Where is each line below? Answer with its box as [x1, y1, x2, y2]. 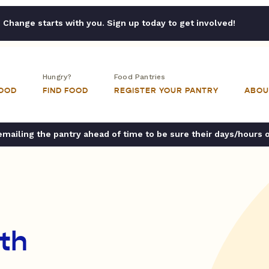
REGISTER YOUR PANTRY [114, 86, 219, 95]
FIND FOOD [43, 86, 88, 95]
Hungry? [43, 73, 72, 81]
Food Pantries [114, 73, 166, 81]
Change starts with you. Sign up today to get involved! [2, 18, 235, 28]
